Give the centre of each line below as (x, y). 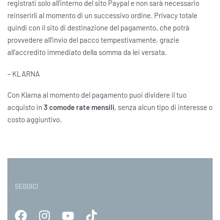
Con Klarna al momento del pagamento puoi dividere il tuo (97, 95)
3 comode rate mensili (79, 107)
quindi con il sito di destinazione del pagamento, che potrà (98, 27)
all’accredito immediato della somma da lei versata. (87, 52)
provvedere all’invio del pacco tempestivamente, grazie (93, 40)
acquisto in (26, 107)
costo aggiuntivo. (35, 120)
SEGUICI (27, 186)
